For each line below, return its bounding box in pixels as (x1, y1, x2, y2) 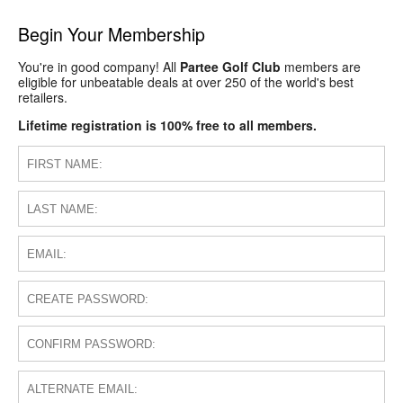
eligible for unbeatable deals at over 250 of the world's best (18, 73, 354, 92)
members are (281, 58, 361, 76)
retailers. (18, 88, 67, 107)
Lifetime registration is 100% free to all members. (18, 116, 317, 135)
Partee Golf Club (180, 58, 281, 76)
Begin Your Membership (18, 21, 205, 47)
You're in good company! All (18, 58, 180, 76)
